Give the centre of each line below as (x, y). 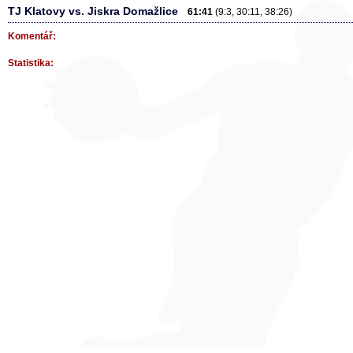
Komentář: (32, 36)
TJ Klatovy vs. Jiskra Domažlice (98, 11)
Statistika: (31, 63)
